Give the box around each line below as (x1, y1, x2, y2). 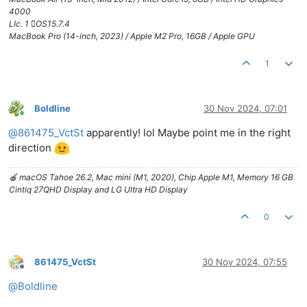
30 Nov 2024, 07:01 (204, 103, 287, 114)
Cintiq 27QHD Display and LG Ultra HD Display (9, 184, 188, 195)
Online (21, 112, 46, 123)
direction (8, 140, 54, 154)
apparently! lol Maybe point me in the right (84, 125, 291, 139)
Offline (21, 267, 47, 278)
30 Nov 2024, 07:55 (202, 256, 287, 268)
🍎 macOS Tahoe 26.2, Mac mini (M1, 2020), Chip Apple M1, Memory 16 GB (9, 171, 293, 182)
